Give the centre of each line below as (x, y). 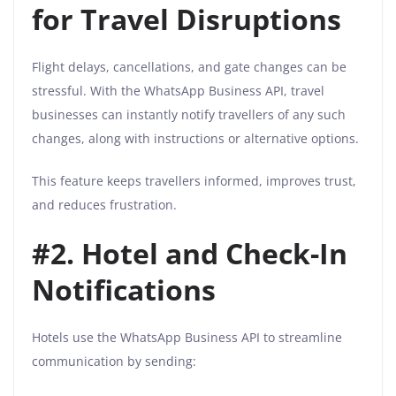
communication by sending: (114, 362)
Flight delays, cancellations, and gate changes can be (189, 67)
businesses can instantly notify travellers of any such (189, 115)
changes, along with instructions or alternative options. (195, 139)
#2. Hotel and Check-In (190, 254)
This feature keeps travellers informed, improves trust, (194, 181)
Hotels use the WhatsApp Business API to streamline (187, 338)
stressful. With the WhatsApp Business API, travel (178, 91)
